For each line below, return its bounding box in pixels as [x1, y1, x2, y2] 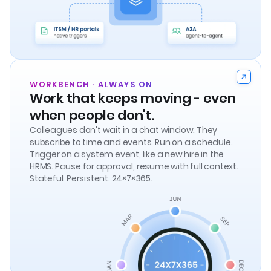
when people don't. [30, 106, 154, 125]
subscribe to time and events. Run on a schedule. [30, 136, 233, 149]
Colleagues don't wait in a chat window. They [30, 124, 218, 137]
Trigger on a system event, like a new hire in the [30, 148, 224, 161]
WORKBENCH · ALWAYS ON [30, 79, 153, 91]
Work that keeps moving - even [30, 89, 236, 108]
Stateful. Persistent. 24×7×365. [30, 172, 152, 185]
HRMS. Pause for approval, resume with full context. [30, 160, 238, 173]
